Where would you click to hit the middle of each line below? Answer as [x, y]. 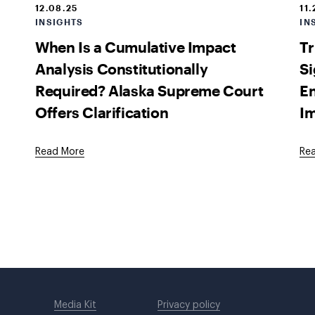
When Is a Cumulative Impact [136, 46]
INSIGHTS [59, 22]
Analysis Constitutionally [122, 68]
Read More [60, 152]
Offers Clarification [102, 112]
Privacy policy [189, 305]
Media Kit [76, 305]
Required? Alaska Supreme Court [149, 90]
